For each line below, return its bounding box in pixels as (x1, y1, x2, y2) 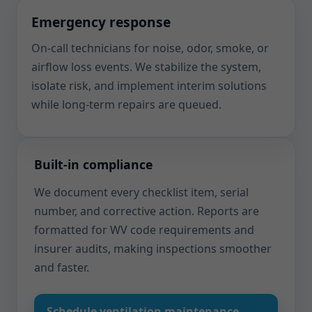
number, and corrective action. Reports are (34, 203, 259, 219)
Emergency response (31, 13, 171, 31)
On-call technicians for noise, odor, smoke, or (31, 40, 269, 56)
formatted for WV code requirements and (34, 222, 254, 237)
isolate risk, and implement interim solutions (31, 78, 267, 93)
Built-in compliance (34, 156, 153, 173)
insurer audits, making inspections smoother (34, 241, 272, 256)
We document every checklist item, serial (34, 185, 249, 200)
